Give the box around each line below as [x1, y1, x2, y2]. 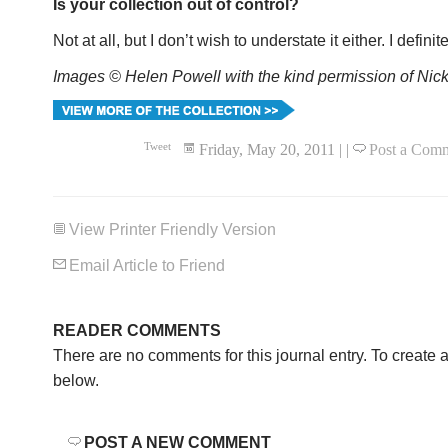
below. [53, 371, 99, 389]
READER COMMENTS [53, 321, 221, 339]
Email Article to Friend [69, 256, 225, 274]
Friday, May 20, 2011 [199, 140, 335, 159]
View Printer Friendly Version [69, 220, 276, 238]
